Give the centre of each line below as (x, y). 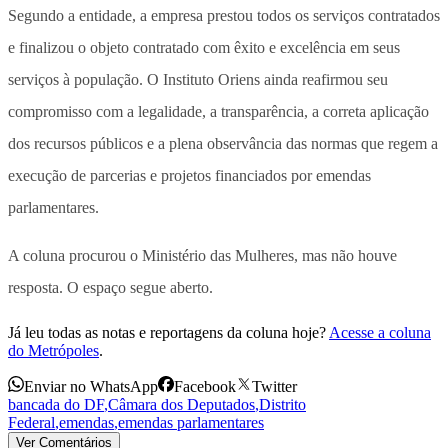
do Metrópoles (53, 350)
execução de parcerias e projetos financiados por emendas (189, 175)
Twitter (274, 386)
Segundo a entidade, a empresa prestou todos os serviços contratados (224, 15)
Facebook (205, 386)
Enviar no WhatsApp (91, 386)
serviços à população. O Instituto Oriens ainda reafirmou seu (198, 79)
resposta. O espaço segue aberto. (110, 287)
